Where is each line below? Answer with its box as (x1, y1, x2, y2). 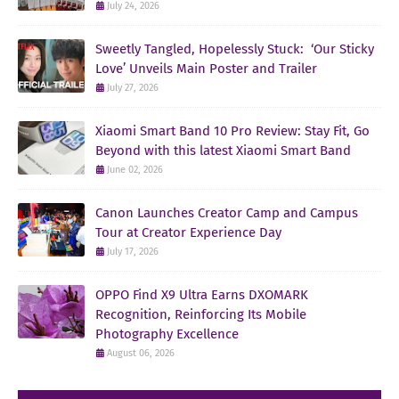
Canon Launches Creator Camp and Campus (95, 204, 358, 221)
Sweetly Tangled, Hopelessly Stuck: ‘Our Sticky (95, 40, 374, 57)
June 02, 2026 (107, 163, 163, 175)
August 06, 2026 (107, 346, 175, 359)
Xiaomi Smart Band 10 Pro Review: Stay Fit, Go (95, 122, 370, 139)
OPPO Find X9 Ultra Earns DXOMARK (95, 286, 308, 303)
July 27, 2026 (107, 81, 159, 94)
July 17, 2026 (107, 245, 159, 257)
